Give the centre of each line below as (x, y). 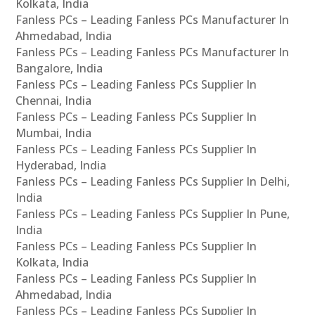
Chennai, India (54, 101)
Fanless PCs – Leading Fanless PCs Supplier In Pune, (153, 214)
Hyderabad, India (61, 166)
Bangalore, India (59, 69)
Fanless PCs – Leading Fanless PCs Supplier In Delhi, (153, 182)
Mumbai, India (54, 133)
